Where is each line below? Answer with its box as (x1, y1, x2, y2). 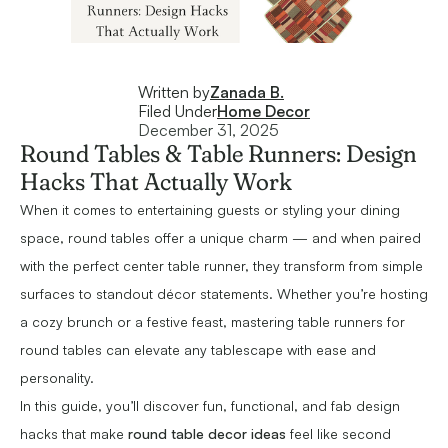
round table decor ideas (128, 425, 286, 443)
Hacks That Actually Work (20, 167, 292, 197)
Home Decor (217, 101, 310, 122)
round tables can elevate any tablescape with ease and (20, 341, 376, 359)
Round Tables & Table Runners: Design (20, 139, 417, 169)
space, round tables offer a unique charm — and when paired (20, 229, 421, 247)
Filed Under (138, 101, 217, 122)
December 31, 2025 (138, 120, 279, 141)
